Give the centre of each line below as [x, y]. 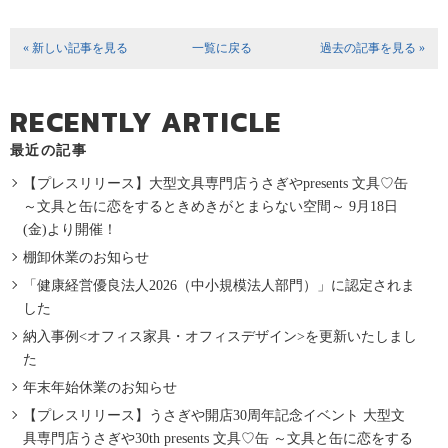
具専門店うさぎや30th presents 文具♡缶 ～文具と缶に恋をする [218, 438]
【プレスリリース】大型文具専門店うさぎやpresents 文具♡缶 [215, 183]
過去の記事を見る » [372, 47]
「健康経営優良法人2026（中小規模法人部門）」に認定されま [219, 285]
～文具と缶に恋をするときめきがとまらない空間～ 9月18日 [210, 206]
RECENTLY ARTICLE [146, 121]
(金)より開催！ [70, 229]
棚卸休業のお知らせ [86, 257]
